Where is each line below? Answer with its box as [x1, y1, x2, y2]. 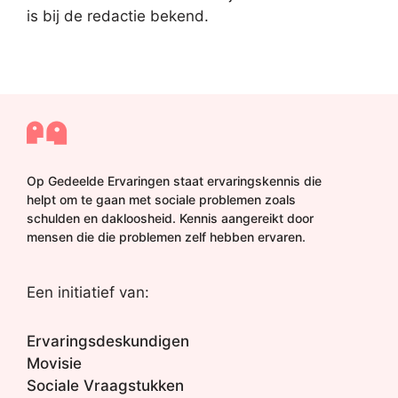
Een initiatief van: [27, 283, 149, 301]
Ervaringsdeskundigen [27, 332, 189, 350]
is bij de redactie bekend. [27, 6, 209, 25]
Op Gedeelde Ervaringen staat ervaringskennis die [27, 173, 322, 188]
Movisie [27, 354, 82, 372]
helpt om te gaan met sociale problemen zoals [27, 192, 296, 207]
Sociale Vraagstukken [27, 377, 184, 394]
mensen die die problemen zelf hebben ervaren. [27, 229, 306, 244]
